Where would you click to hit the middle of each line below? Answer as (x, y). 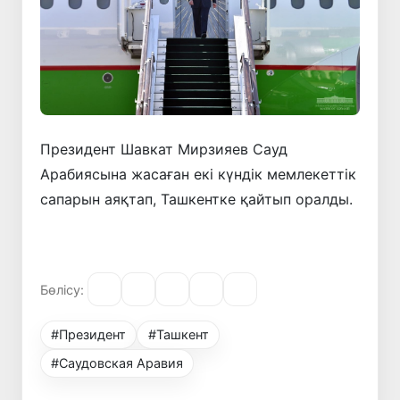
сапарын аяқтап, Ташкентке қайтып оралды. (196, 200)
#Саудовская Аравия (117, 363)
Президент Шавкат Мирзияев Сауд (164, 150)
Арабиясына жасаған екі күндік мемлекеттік (198, 175)
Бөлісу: (62, 289)
